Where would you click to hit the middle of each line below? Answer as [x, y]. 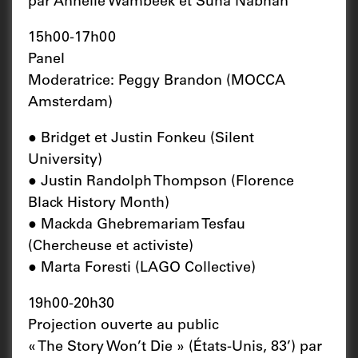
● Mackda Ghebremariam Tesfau [137, 225]
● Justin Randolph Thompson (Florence [161, 182]
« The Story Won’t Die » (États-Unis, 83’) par [175, 347]
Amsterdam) [70, 103]
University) [65, 160]
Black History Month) [99, 203]
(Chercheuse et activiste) [111, 247]
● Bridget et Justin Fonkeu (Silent [141, 139]
